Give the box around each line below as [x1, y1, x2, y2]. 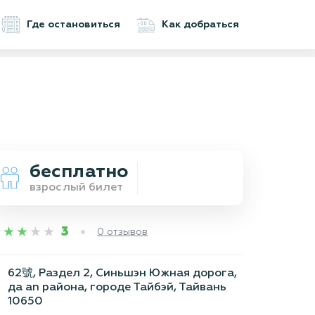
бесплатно [30, 163, 129, 181]
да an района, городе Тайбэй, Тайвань [8, 282, 226, 293]
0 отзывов [97, 227, 148, 237]
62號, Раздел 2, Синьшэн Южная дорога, [8, 268, 237, 279]
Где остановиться [27, 20, 120, 30]
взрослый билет [30, 182, 124, 193]
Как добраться [162, 20, 239, 30]
